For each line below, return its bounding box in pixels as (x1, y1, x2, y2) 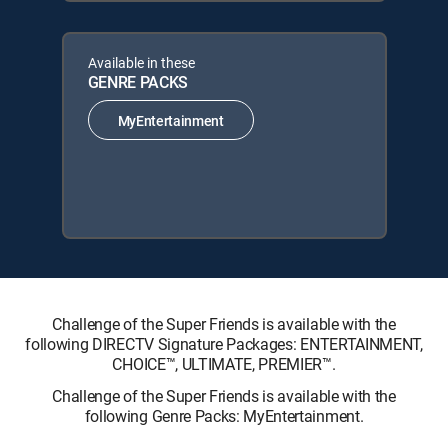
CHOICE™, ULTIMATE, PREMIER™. (112, 353, 336, 375)
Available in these (87, 53, 195, 72)
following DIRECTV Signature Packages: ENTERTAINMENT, (25, 333, 423, 355)
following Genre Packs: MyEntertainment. (84, 405, 364, 427)
